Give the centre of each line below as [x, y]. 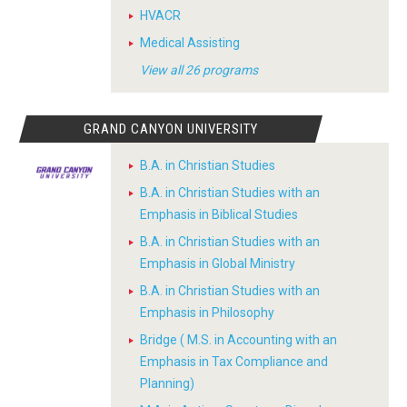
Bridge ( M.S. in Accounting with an [238, 340]
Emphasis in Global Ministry [218, 263]
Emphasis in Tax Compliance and [234, 362]
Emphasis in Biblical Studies [219, 214]
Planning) [167, 383]
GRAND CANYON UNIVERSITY [171, 129]
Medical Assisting [190, 43]
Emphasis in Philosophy [207, 313]
